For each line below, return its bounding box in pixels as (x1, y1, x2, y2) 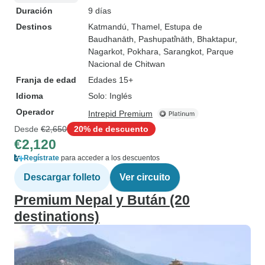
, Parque (202, 47, 234, 56)
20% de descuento (74, 124, 148, 134)
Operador (16, 107, 54, 117)
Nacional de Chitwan (88, 59, 165, 69)
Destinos (16, 22, 52, 31)
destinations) (14, 209, 99, 224)
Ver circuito (119, 172, 170, 182)
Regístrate (24, 154, 59, 162)
